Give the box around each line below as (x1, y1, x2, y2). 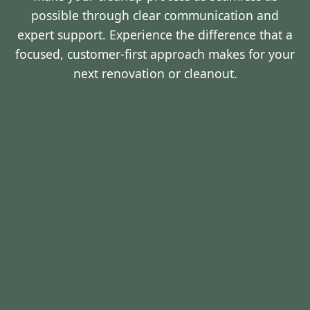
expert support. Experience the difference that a (17, 26, 293, 43)
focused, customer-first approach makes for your (15, 46, 295, 62)
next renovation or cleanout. (73, 65, 237, 82)
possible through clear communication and (31, 7, 279, 24)
